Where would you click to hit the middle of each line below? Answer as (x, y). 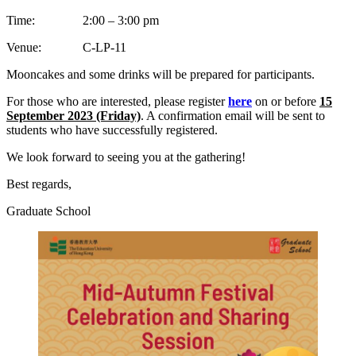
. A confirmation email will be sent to (233, 115)
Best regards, (39, 184)
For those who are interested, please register (117, 101)
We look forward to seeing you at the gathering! (126, 157)
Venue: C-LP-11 (66, 47)
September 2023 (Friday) (74, 115)
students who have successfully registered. (112, 130)
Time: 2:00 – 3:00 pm (83, 20)
